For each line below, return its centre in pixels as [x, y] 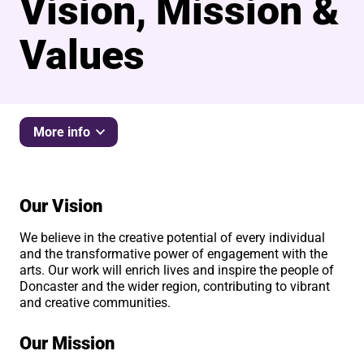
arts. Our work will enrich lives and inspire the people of [177, 270]
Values [82, 55]
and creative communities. [97, 302]
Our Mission [69, 343]
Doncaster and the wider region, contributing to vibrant [175, 286]
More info [61, 132]
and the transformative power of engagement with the [174, 253]
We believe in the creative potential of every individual [173, 237]
